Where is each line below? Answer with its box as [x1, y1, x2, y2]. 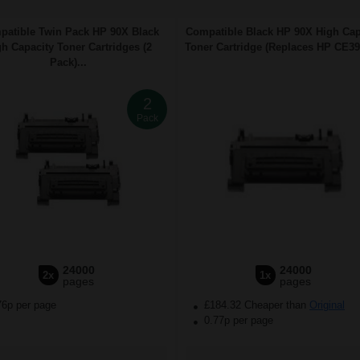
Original [309, 299, 345, 312]
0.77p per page [204, 314, 273, 327]
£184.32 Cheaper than [201, 299, 309, 312]
